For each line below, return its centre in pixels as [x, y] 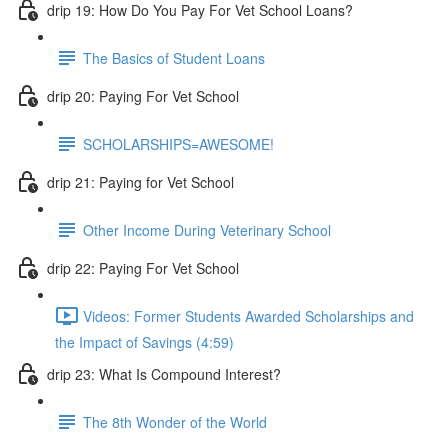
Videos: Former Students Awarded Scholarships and [248, 315]
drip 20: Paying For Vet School [143, 95]
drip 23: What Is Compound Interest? [164, 373]
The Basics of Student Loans [174, 57]
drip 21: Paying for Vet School [140, 181]
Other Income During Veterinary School [207, 229]
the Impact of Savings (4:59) [144, 342]
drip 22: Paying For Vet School [143, 267]
